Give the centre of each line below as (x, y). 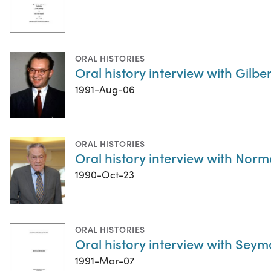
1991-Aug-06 (105, 89)
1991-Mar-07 (105, 261)
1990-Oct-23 (105, 175)
